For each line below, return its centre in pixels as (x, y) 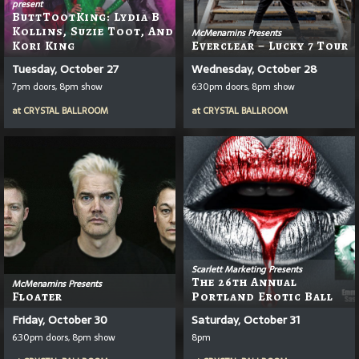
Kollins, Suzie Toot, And (93, 31)
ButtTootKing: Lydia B (86, 16)
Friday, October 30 (60, 319)
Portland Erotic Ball (262, 296)
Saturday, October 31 (246, 319)
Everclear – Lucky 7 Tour (270, 45)
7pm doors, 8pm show (57, 86)
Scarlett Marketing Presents (247, 269)
